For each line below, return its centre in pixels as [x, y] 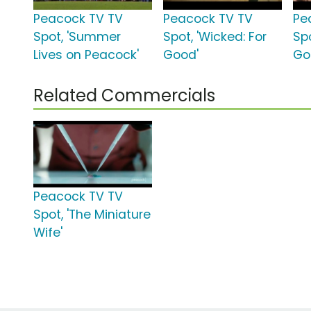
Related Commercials [124, 96]
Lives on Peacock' [86, 55]
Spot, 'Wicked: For [215, 37]
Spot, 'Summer [77, 37]
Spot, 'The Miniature [92, 215]
